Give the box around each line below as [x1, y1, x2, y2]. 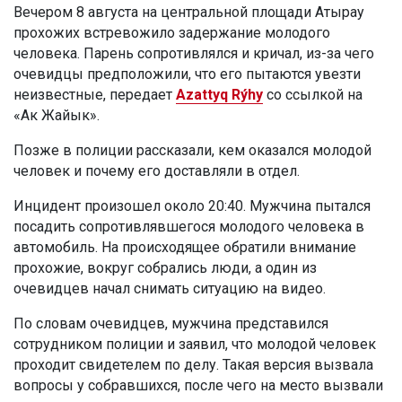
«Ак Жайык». [13, 107, 100, 125]
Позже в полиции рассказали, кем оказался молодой [13, 142, 371, 160]
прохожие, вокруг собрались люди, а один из [13, 259, 317, 277]
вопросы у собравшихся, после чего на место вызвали [13, 377, 383, 395]
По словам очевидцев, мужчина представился [13, 315, 328, 333]
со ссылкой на [263, 86, 363, 104]
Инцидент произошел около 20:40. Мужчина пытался [13, 197, 371, 215]
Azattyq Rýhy [176, 86, 263, 104]
